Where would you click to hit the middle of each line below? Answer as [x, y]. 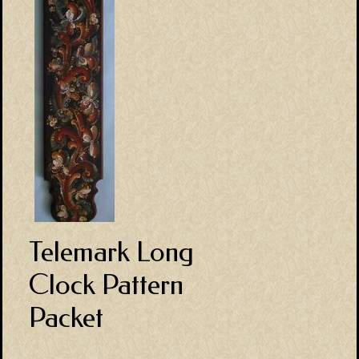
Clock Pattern [106, 284]
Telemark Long [111, 252]
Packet [66, 317]
